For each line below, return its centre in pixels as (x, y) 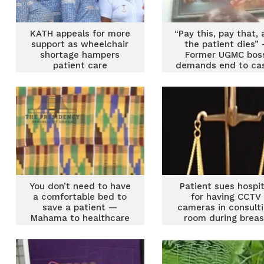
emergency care (226, 87)
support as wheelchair (80, 44)
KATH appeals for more (80, 34)
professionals (80, 229)
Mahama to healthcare (80, 218)
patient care (80, 65)
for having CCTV (226, 197)
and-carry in (226, 76)
